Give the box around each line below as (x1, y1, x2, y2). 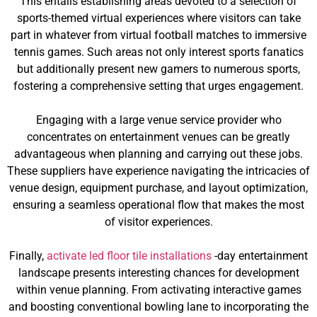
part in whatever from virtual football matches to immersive (11, 28, 306, 42)
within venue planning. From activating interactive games (16, 283, 301, 296)
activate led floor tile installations (47, 249, 212, 263)
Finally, (9, 249, 47, 263)
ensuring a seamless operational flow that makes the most (13, 198, 304, 212)
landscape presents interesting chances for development (18, 266, 299, 279)
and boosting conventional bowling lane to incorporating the (8, 300, 309, 313)
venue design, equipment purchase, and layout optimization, (9, 181, 308, 195)
